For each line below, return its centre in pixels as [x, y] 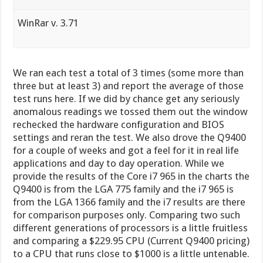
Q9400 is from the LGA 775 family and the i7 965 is [124, 189]
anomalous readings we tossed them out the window [131, 111]
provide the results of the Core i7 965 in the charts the [131, 176]
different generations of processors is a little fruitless [131, 227]
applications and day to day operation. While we [119, 163]
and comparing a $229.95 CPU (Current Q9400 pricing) [131, 240]
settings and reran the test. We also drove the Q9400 [130, 137]
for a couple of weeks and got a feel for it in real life [126, 150]
